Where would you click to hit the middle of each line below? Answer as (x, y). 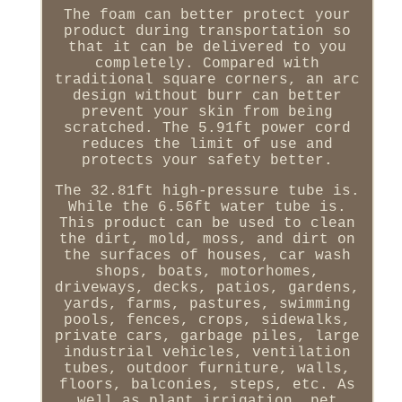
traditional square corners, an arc (207, 80)
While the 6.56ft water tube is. (207, 208)
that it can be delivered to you (207, 48)
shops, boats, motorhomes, (207, 272)
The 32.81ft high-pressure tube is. (207, 192)
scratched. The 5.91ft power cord (207, 129)
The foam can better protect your (207, 16)
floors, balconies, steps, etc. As (207, 385)
